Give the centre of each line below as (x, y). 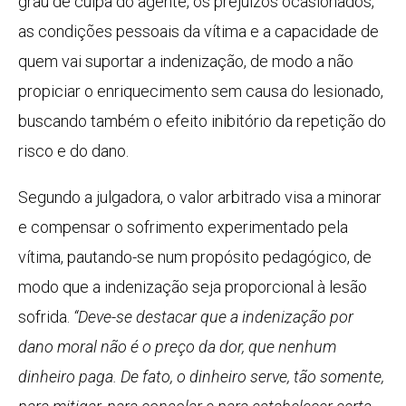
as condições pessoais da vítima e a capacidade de (198, 32)
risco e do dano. (73, 151)
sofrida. (46, 317)
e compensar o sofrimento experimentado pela (183, 227)
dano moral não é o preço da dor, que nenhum (177, 347)
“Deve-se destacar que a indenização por (213, 317)
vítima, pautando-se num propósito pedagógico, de (195, 257)
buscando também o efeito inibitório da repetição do (202, 121)
